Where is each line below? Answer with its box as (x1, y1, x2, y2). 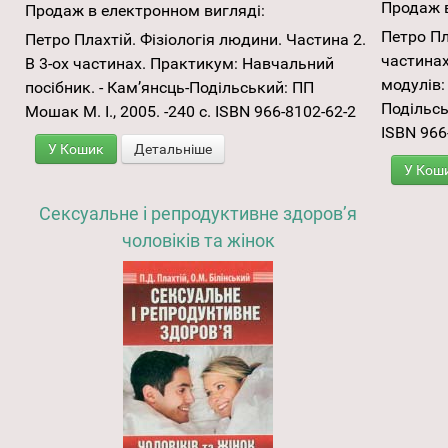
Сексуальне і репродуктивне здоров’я (39, 202, 358, 224)
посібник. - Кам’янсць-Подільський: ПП (25, 77, 314, 97)
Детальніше (134, 140, 212, 157)
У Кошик (48, 140, 104, 157)
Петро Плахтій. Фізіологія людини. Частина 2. (25, 29, 366, 49)
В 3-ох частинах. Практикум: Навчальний (25, 53, 334, 73)
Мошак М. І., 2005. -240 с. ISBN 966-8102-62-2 (25, 101, 356, 121)
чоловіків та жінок (121, 229, 275, 251)
